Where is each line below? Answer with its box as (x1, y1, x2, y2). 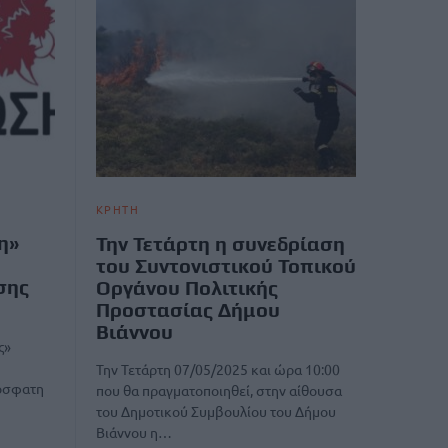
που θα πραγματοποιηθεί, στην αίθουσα (96, 380, 342, 399)
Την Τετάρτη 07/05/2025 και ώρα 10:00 (96, 359, 340, 378)
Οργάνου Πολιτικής (96, 275, 278, 299)
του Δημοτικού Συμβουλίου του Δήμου (96, 401, 336, 420)
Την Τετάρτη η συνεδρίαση (96, 231, 345, 255)
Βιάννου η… (96, 422, 172, 441)
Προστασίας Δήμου (96, 297, 280, 321)
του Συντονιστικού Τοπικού (96, 253, 356, 277)
